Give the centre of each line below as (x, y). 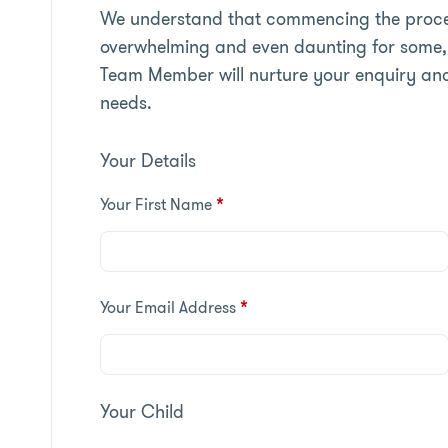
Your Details (147, 161)
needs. (125, 103)
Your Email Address (167, 307)
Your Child (141, 412)
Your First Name (155, 204)
